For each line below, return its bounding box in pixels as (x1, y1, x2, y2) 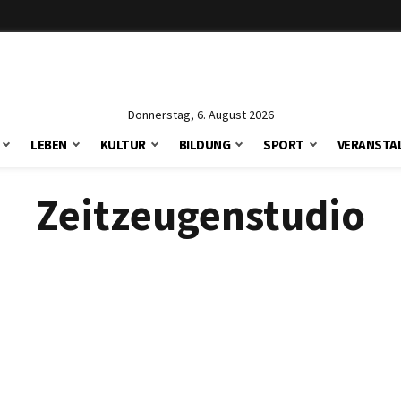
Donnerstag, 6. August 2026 (127, 107, 274, 123)
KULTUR (99, 136, 146, 153)
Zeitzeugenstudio (36, 188, 365, 242)
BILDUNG (178, 136, 231, 153)
